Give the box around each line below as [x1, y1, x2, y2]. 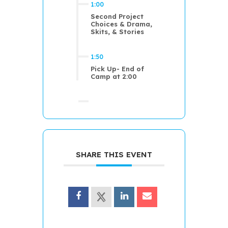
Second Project [91, 12, 144, 20]
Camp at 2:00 [91, 72, 137, 80]
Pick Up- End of [91, 64, 144, 73]
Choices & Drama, [91, 19, 152, 28]
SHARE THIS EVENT [76, 149, 152, 159]
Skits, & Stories [91, 27, 144, 36]
